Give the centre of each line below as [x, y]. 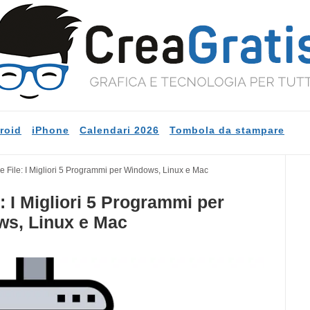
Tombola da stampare [227, 130]
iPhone [51, 130]
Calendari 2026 [119, 130]
